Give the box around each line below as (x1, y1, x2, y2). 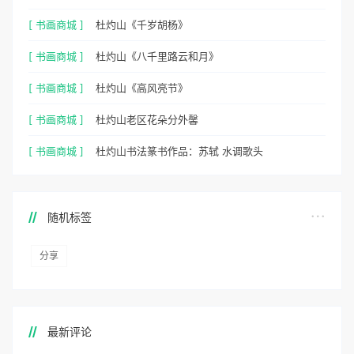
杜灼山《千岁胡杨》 (96, 17, 188, 31)
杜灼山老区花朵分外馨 (96, 112, 198, 126)
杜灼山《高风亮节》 (96, 81, 188, 94)
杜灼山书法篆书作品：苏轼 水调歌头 (96, 144, 263, 157)
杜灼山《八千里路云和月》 (96, 49, 219, 62)
